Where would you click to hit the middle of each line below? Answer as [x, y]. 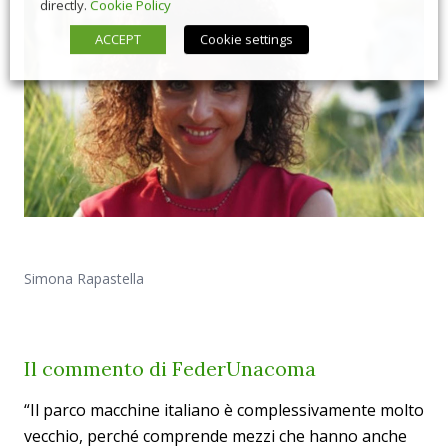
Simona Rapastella [84, 279]
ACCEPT [118, 38]
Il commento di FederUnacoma [170, 369]
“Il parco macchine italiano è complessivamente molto [224, 410]
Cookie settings [246, 38]
